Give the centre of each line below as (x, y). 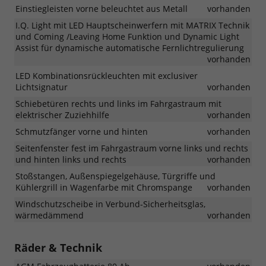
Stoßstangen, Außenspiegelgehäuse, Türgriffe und (115, 176)
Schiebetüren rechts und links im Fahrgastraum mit (118, 103)
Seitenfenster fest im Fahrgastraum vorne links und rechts (132, 148)
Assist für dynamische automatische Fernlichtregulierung (130, 47)
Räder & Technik (58, 247)
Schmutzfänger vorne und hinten (82, 131)
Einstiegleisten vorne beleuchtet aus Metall (102, 8)
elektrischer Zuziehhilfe (62, 115)
